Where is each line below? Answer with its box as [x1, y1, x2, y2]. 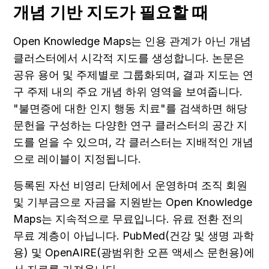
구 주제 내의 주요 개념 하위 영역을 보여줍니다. [13, 85, 243, 98]
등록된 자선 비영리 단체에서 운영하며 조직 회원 [13, 178, 247, 192]
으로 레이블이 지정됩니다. [13, 152, 141, 165]
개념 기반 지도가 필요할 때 [13, 2, 208, 22]
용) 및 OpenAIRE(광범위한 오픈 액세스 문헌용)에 [13, 246, 255, 259]
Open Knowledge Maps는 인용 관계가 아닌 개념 [13, 34, 251, 47]
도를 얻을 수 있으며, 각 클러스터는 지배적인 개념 [13, 135, 253, 148]
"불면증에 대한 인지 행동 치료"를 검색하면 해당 [13, 101, 247, 115]
